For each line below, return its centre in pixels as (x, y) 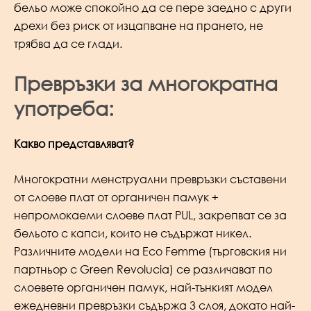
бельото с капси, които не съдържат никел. (133, 234)
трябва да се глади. (68, 44)
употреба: (64, 108)
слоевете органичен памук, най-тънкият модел (143, 288)
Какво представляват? (74, 143)
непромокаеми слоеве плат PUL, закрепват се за (150, 216)
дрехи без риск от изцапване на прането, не (138, 26)
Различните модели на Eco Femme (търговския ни (150, 252)
